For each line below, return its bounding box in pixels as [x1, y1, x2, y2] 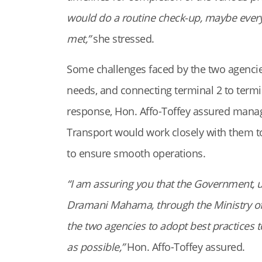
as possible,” [67, 239, 125, 254]
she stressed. [90, 31, 154, 46]
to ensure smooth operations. [67, 146, 205, 160]
